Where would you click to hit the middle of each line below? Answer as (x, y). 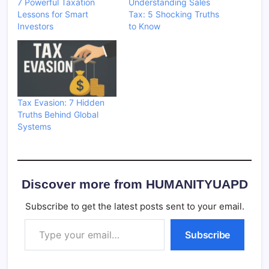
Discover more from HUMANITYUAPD (134, 184)
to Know (144, 26)
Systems (34, 127)
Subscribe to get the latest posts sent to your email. (134, 206)
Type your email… (37, 218)
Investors (35, 26)
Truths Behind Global (58, 115)
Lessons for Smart (53, 14)
